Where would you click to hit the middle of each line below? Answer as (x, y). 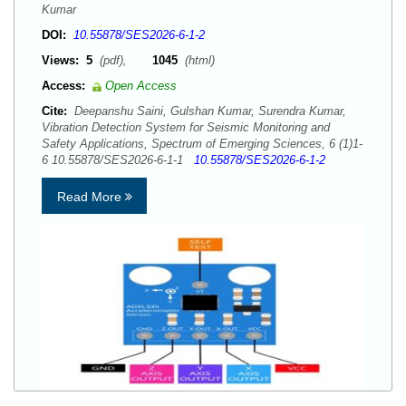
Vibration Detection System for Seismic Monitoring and (186, 127)
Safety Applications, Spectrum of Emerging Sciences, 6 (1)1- (202, 144)
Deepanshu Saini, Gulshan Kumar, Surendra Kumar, (208, 111)
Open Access (141, 86)
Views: (60, 60)
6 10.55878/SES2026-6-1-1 (118, 160)
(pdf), (124, 60)
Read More (91, 197)
